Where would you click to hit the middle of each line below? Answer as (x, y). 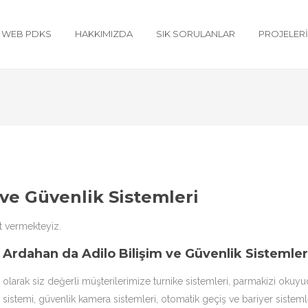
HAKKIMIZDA (104, 34)
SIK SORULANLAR (196, 34)
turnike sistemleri (191, 281)
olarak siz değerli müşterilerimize (78, 281)
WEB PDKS (26, 34)
